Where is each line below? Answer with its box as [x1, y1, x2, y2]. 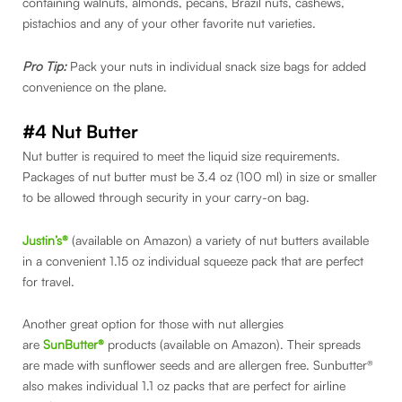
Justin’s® [22, 232, 68, 248]
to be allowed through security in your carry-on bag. [22, 189, 313, 205]
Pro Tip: [22, 57, 70, 74]
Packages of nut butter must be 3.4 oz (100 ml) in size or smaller [22, 169, 377, 185]
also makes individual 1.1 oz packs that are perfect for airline [22, 378, 345, 394]
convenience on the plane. [22, 78, 167, 94]
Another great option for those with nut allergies [22, 316, 284, 332]
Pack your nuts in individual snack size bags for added [70, 57, 366, 74]
